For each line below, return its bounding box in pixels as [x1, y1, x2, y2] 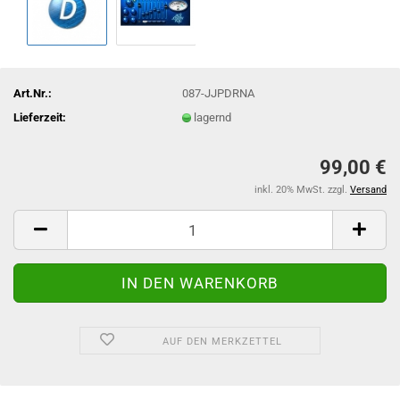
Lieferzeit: [13, 110, 66, 124]
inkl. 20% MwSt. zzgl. [254, 184, 350, 196]
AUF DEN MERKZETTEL [162, 336, 282, 347]
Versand [350, 184, 387, 196]
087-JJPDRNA [182, 86, 255, 100]
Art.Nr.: [13, 86, 52, 100]
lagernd [194, 110, 232, 124]
